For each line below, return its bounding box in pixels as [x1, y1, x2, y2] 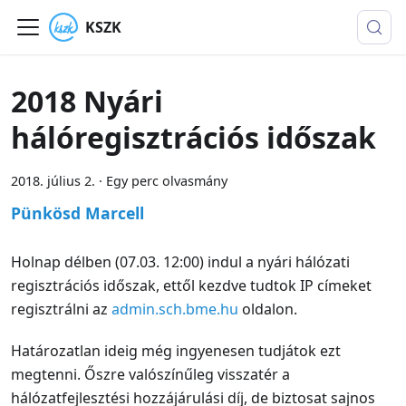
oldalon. [238, 299, 297, 319]
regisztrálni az [11, 299, 111, 319]
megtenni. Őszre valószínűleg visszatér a [11, 364, 290, 384]
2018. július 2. [11, 172, 95, 189]
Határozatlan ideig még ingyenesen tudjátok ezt [11, 341, 341, 361]
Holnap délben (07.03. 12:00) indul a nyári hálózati [11, 252, 350, 272]
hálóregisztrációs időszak [11, 118, 376, 157]
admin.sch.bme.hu [111, 299, 238, 319]
